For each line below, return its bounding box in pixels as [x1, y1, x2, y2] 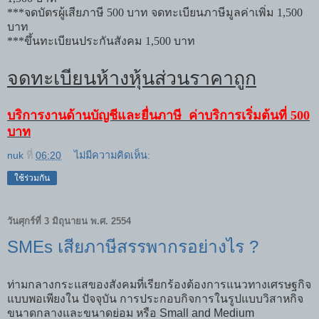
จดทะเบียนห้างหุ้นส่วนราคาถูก [7, 68, 256, 90]
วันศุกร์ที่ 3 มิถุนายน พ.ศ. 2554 [7, 215, 131, 226]
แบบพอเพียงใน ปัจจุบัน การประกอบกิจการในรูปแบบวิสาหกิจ [7, 292, 303, 305]
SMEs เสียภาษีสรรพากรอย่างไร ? [7, 237, 258, 257]
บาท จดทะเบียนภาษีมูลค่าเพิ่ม [127, 6, 277, 19]
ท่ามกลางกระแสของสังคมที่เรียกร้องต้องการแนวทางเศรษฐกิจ [7, 278, 311, 291]
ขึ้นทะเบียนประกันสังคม [24, 35, 145, 48]
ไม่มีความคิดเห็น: [74, 150, 151, 162]
